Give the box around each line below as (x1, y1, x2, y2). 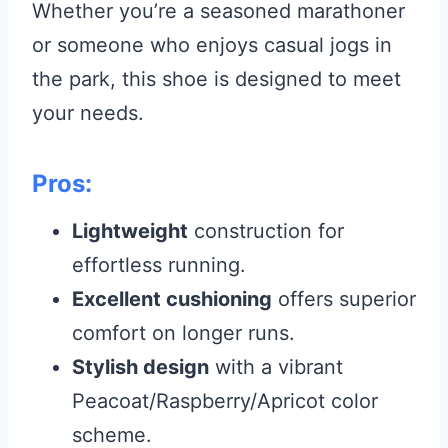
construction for (188, 219, 344, 244)
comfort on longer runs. (72, 321, 295, 346)
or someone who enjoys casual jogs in (32, 33, 392, 58)
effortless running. (72, 253, 246, 278)
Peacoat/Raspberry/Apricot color (72, 389, 378, 414)
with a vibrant (209, 355, 343, 380)
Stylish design (72, 355, 209, 380)
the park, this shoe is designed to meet (32, 67, 401, 92)
